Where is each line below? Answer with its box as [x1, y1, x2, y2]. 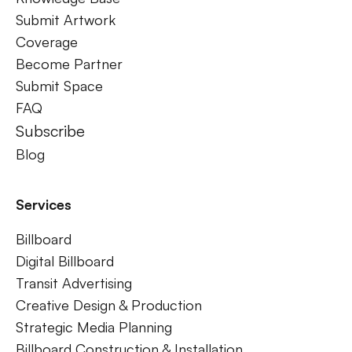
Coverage [16, 33, 78, 50]
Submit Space [16, 77, 103, 94]
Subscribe [16, 121, 85, 141]
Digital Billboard [16, 252, 114, 269]
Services [16, 196, 71, 213]
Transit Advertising [16, 274, 132, 291]
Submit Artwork [16, 11, 115, 28]
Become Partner [16, 55, 123, 72]
